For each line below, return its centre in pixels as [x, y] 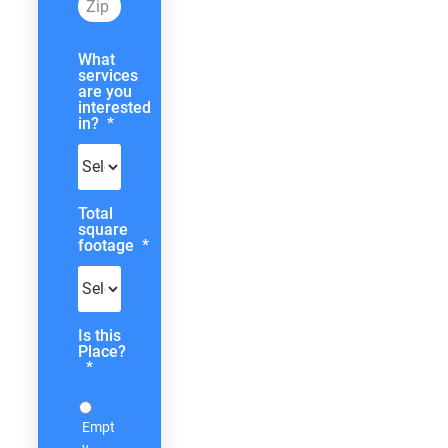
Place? [102, 351]
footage [106, 245]
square [103, 229]
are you [105, 91]
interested [114, 107]
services [108, 75]
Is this [99, 335]
